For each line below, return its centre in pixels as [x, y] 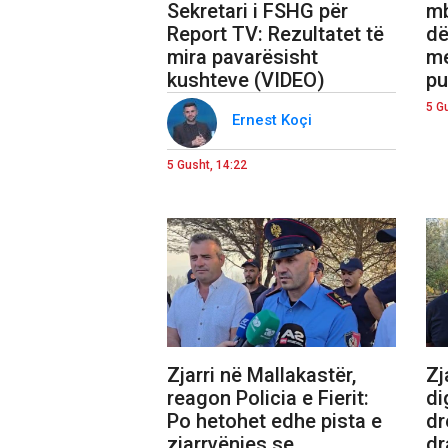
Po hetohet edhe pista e [274, 420]
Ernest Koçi [274, 119]
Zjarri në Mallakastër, [261, 374]
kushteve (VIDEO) [246, 79]
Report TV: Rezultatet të [275, 33]
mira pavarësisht [242, 56]
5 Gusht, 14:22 [207, 164]
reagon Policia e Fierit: [268, 397]
